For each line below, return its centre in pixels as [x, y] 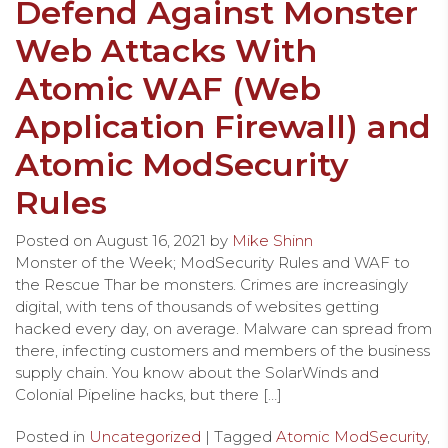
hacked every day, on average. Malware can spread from [223, 328]
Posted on [55, 240]
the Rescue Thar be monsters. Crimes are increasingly [211, 284]
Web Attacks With [166, 50]
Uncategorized [145, 436]
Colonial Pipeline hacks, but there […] [148, 394]
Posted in [52, 436]
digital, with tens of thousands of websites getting [197, 306]
